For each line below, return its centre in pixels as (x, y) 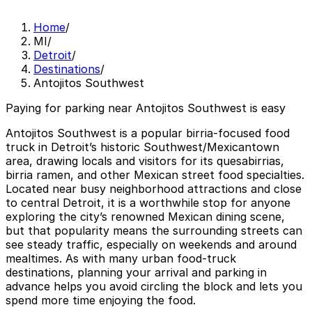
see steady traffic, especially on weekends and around (151, 245)
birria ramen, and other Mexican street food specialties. (155, 175)
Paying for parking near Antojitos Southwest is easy (146, 108)
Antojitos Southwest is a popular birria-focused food (148, 133)
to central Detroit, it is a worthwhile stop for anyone (148, 203)
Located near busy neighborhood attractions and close (154, 189)
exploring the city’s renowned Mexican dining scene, (145, 217)
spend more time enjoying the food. (101, 301)
